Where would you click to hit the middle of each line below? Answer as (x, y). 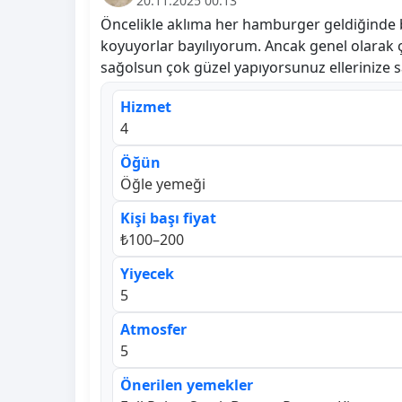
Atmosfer (153, 329)
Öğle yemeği (163, 184)
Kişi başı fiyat (168, 218)
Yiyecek (147, 273)
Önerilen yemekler (187, 385)
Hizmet (146, 106)
